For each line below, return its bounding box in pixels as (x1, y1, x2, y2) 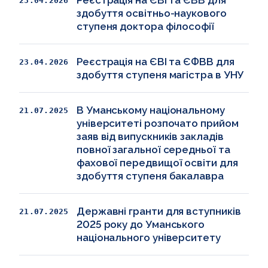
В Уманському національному (77, 103, 225, 116)
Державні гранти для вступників (77, 205, 241, 217)
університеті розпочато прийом (77, 117, 239, 129)
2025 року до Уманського (77, 218, 205, 230)
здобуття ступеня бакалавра (77, 169, 224, 182)
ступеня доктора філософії (77, 20, 214, 32)
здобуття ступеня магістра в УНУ (77, 68, 244, 81)
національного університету (77, 231, 221, 243)
